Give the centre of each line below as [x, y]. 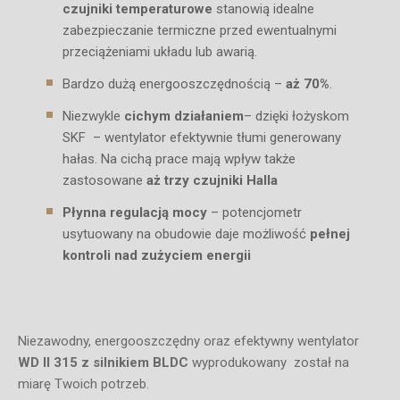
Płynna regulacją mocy [135, 212]
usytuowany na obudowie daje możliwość [186, 234]
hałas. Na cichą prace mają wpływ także [179, 159]
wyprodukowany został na [269, 362]
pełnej [330, 234]
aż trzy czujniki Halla [212, 180]
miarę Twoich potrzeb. [83, 384]
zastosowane [104, 180]
